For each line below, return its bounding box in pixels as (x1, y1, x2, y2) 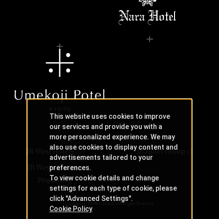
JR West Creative (27, 162, 81, 172)
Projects (37, 175, 63, 184)
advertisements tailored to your (49, 153, 153, 161)
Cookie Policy (49, 204, 92, 213)
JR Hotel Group (136, 146, 185, 156)
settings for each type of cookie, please (49, 184, 177, 192)
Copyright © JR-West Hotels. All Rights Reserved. (65, 200, 154, 207)
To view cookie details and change (49, 174, 159, 182)
